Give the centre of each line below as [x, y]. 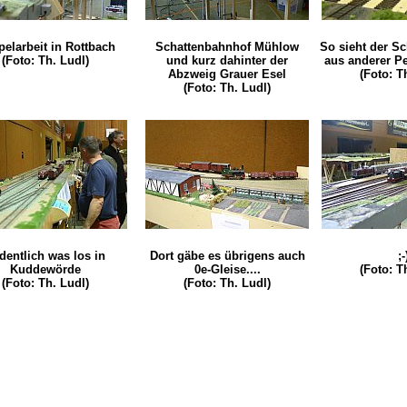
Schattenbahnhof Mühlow [227, 47]
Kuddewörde [45, 270]
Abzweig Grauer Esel [227, 74]
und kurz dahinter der [227, 61]
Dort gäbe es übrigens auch [227, 256]
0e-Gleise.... [227, 270]
